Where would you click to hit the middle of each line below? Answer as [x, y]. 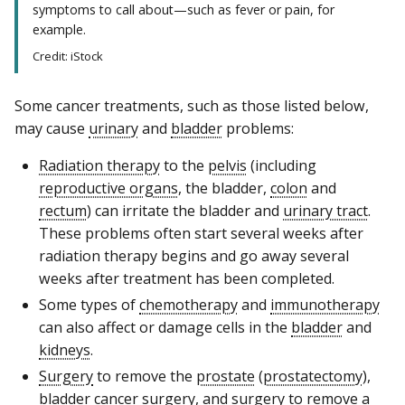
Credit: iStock [68, 56]
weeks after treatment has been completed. [187, 278]
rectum [63, 210]
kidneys [65, 349]
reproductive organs [108, 188]
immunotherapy [325, 304]
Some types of [89, 304]
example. [59, 29]
